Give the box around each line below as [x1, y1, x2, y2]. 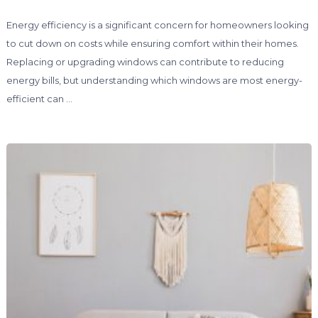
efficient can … [6, 92, 72, 104]
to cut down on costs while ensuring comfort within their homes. [6, 37, 299, 49]
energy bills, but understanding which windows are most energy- [6, 74, 302, 86]
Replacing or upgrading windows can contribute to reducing [6, 55, 284, 67]
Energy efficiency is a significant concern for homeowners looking [6, 18, 309, 31]
